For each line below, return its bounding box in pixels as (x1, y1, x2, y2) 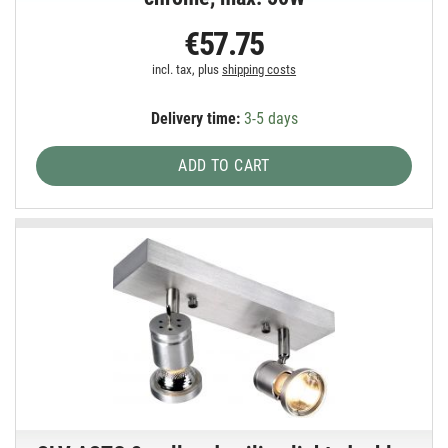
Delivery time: (150, 109, 240, 129)
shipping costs (222, 62, 297, 78)
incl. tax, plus (152, 62, 223, 78)
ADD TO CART (178, 156, 270, 176)
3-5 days (239, 109, 298, 129)
